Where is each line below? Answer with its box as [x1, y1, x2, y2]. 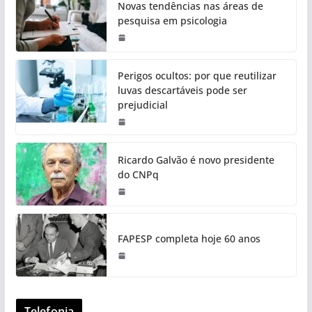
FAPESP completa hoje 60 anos [117, 231, 260, 245]
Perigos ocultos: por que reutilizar [117, 69, 276, 83]
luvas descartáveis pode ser [117, 84, 247, 97]
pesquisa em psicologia [117, 14, 227, 28]
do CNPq [117, 168, 159, 182]
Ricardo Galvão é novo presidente [117, 153, 274, 167]
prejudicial [117, 98, 168, 112]
